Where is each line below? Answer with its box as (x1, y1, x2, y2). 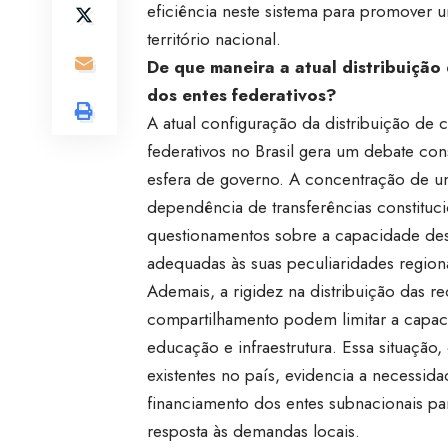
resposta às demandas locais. (146, 418, 360, 443)
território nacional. (146, 26, 281, 51)
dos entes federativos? (146, 82, 337, 107)
